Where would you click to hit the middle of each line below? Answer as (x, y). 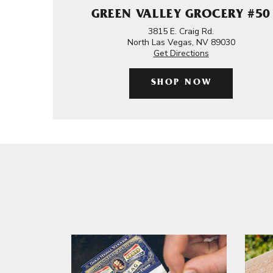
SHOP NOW (181, 83)
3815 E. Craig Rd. (181, 31)
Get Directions (181, 53)
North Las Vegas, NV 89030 (181, 42)
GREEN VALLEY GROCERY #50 (181, 16)
